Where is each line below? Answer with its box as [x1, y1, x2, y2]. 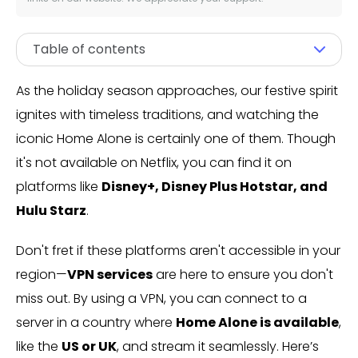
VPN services [67, 265, 153, 284]
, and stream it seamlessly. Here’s [117, 337, 319, 356]
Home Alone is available [176, 313, 339, 332]
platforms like [16, 177, 101, 196]
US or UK [62, 337, 117, 356]
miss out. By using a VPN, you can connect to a [16, 289, 307, 308]
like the [16, 337, 62, 356]
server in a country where [16, 313, 176, 332]
